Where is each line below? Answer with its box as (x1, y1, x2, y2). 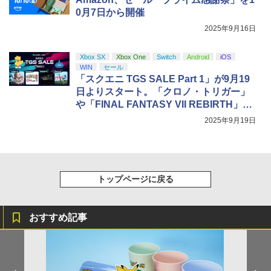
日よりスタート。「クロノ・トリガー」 (76, 86, 250, 97)
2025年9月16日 (204, 24, 256, 33)
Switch (156, 53, 176, 60)
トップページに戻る (97, 174, 174, 184)
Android (186, 53, 209, 60)
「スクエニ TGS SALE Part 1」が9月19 (76, 73, 250, 84)
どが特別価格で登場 (76, 111, 163, 122)
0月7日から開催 (76, 7, 145, 18)
